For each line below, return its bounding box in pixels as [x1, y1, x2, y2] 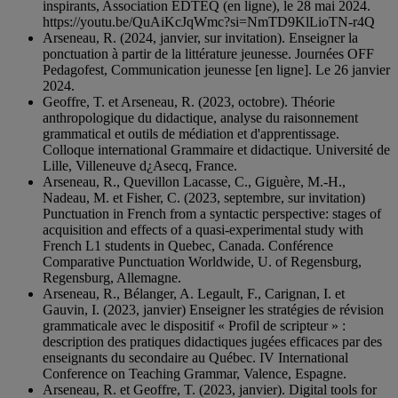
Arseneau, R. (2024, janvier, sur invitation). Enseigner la [43, 30, 358, 46]
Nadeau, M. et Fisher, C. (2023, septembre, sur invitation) [43, 190, 365, 206]
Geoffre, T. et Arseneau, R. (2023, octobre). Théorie [43, 94, 335, 110]
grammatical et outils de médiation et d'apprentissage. [43, 126, 339, 142]
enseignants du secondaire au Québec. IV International [43, 350, 348, 366]
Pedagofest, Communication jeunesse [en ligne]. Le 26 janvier [43, 62, 390, 78]
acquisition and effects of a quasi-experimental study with [43, 222, 363, 238]
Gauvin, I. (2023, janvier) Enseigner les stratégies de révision [43, 302, 384, 318]
